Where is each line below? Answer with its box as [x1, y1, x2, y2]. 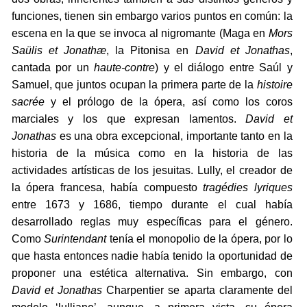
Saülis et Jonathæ [11, 45, 107, 57]
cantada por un [11, 62, 89, 74]
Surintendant [44, 233, 107, 245]
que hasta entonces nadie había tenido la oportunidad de [11, 250, 293, 262]
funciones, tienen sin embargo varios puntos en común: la [11, 10, 293, 23]
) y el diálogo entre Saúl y [155, 62, 293, 74]
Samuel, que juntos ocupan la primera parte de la [11, 79, 257, 91]
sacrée [11, 96, 45, 108]
